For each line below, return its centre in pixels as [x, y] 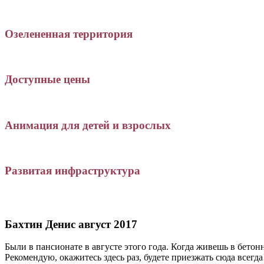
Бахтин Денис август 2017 [71, 224]
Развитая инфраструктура [72, 170]
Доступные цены [47, 80]
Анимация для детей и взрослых [88, 125]
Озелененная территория [69, 34]
